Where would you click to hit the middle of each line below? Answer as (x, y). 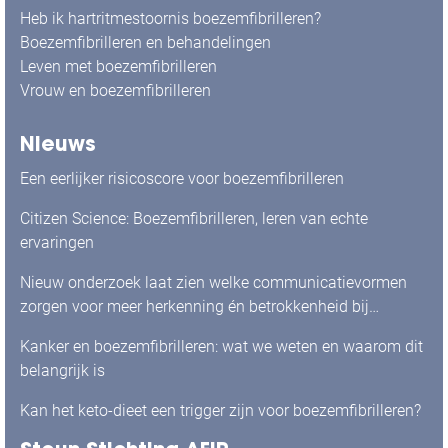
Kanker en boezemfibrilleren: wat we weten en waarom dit (221, 346)
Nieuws (58, 143)
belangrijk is (62, 370)
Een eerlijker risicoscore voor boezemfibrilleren (182, 178)
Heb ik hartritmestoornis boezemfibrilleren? (170, 18)
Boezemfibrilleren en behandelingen (145, 42)
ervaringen (57, 242)
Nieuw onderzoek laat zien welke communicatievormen (213, 282)
